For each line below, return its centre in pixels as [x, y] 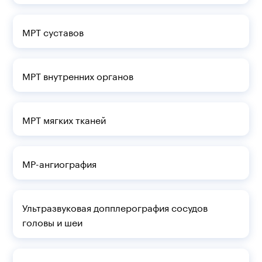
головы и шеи [52, 221]
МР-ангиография [59, 163]
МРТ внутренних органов [77, 75]
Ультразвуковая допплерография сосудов [115, 207]
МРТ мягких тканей [64, 119]
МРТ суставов [53, 31]
